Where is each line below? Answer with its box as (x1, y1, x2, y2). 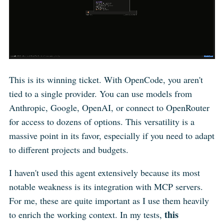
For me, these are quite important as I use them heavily (8, 194, 209, 206)
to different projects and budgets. (8, 143, 128, 155)
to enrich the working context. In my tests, (8, 208, 164, 220)
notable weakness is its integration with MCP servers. (8, 180, 203, 192)
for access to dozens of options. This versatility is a (8, 115, 194, 127)
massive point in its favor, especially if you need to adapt (8, 129, 214, 141)
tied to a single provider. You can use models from (8, 87, 192, 99)
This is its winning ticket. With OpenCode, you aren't (8, 73, 203, 85)
